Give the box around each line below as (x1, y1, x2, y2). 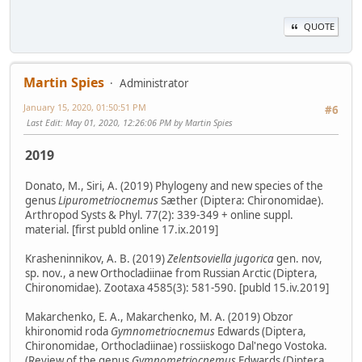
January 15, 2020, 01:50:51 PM (23, 101, 146, 114)
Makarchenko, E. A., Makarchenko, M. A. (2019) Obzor (25, 309, 293, 324)
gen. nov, (274, 250, 322, 266)
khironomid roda (25, 323, 111, 339)
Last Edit (27, 116, 61, 129)
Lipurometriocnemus (58, 192, 158, 208)
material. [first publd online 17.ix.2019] (25, 221, 218, 237)
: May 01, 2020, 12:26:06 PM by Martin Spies (61, 116, 233, 129)
